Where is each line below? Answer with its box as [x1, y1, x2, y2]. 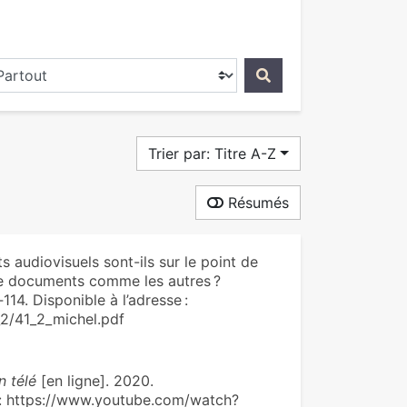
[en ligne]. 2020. [35, 372, 154, 390]
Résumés [223, 194, 289, 212]
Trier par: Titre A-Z [148, 144, 277, 163]
